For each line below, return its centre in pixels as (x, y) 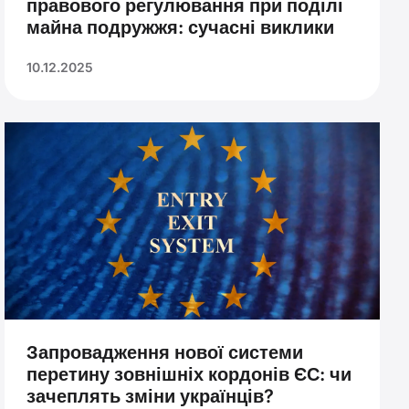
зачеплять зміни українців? (151, 396)
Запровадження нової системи (165, 352)
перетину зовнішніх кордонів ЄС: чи (189, 374)
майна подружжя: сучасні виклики (181, 28)
